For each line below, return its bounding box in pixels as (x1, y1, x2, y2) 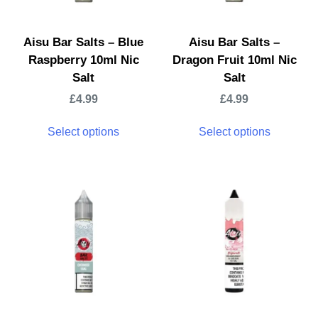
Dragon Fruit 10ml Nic (172, 53, 297, 67)
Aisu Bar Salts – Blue (23, 35, 144, 49)
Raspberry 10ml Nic (28, 53, 139, 67)
